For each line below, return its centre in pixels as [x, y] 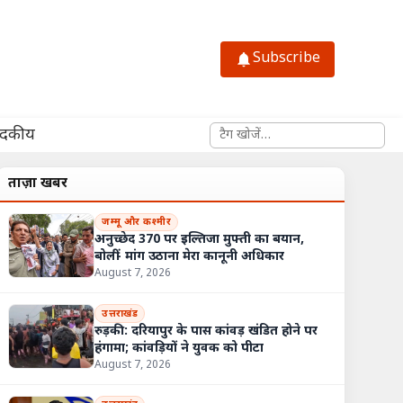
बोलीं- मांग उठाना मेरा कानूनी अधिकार [190, 257]
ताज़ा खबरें [38, 183]
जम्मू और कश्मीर [137, 223]
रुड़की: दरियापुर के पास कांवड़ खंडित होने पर [206, 331]
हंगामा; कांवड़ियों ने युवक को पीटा [179, 348]
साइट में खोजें [242, 130]
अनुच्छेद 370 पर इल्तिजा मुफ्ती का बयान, [200, 240]
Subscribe [287, 59]
